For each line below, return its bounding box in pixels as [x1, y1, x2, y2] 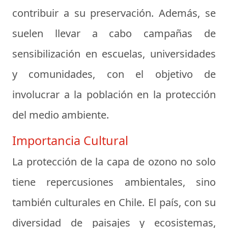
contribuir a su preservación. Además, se [12, 6, 216, 20]
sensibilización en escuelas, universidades [12, 47, 216, 61]
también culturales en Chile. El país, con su [12, 195, 216, 209]
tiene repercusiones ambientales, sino [12, 175, 216, 189]
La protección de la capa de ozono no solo [12, 155, 216, 168]
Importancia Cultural [12, 132, 128, 149]
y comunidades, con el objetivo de [12, 67, 216, 81]
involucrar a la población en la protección [12, 88, 216, 101]
